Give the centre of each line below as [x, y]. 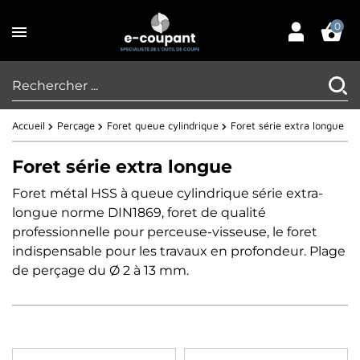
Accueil [29, 126]
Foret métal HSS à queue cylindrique [132, 194]
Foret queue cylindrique [163, 126]
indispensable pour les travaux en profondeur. [159, 252]
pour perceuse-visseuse [190, 232]
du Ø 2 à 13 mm [136, 271]
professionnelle [63, 232]
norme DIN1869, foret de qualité [164, 213]
